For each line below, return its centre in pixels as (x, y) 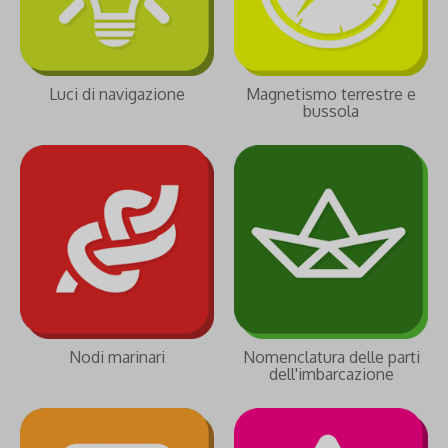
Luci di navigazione (117, 94)
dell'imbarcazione (331, 374)
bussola (331, 111)
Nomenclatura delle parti (331, 357)
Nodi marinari (117, 357)
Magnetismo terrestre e (331, 94)
